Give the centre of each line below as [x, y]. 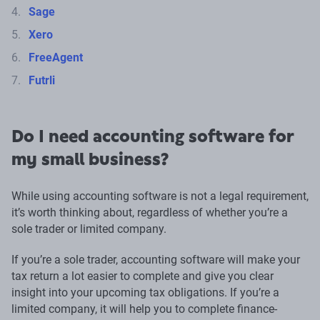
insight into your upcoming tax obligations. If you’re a [145, 293]
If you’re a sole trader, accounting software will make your [156, 260]
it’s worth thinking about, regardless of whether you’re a [150, 213]
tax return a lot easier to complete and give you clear [142, 276]
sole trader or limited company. [89, 229]
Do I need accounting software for [153, 137]
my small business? [90, 160]
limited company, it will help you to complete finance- [144, 309]
